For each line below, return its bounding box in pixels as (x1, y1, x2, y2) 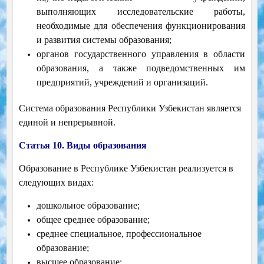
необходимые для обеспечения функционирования (36, 21, 246, 31)
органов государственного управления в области (36, 49, 246, 60)
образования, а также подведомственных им (36, 63, 246, 74)
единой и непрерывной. (18, 117, 115, 128)
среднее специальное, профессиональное (36, 229, 202, 239)
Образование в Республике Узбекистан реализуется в (18, 163, 233, 174)
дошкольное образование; (36, 200, 140, 211)
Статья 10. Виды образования (18, 140, 147, 151)
